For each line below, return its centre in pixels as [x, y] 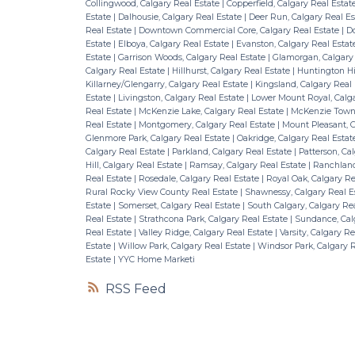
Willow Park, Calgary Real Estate [185, 246]
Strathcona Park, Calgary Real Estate [214, 219]
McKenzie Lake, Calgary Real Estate [212, 111]
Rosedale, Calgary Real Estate [200, 178]
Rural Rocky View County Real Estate [162, 192]
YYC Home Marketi [156, 259]
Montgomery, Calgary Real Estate [208, 124]
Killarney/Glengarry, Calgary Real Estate [168, 84]
